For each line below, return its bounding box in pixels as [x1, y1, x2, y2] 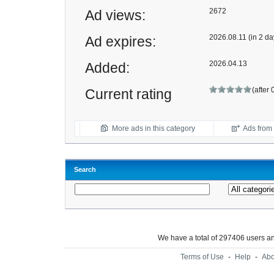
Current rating [85, 86, 172, 102]
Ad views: [85, 7, 146, 23]
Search [74, 166, 96, 173]
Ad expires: [85, 34, 156, 50]
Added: [85, 60, 130, 76]
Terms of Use [180, 253, 224, 261]
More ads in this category [112, 124, 195, 133]
